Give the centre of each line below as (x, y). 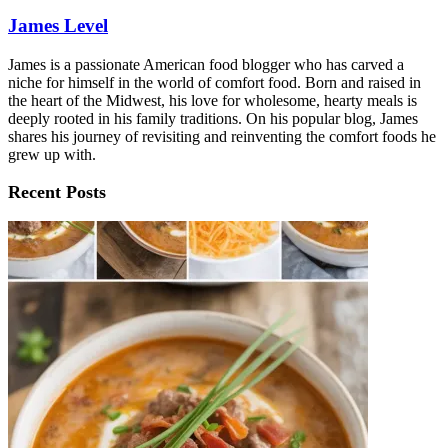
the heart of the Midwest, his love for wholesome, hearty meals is (212, 101)
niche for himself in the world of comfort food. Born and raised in (214, 83)
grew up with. (52, 155)
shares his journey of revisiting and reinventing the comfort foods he (222, 137)
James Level (58, 26)
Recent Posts (57, 192)
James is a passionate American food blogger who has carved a (206, 65)
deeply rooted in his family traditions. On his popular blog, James (213, 119)
